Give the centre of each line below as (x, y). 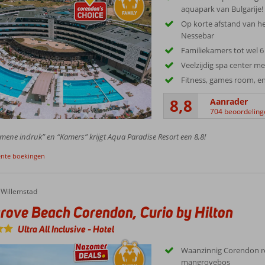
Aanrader (229, 101)
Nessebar (198, 35)
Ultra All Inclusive (52, 230)
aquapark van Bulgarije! (222, 9)
